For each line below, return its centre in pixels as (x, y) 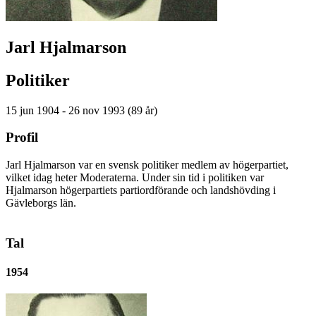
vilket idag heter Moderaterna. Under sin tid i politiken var (135, 178)
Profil (22, 138)
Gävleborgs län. (41, 203)
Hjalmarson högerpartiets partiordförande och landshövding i (141, 190)
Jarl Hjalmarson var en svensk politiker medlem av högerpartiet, (147, 165)
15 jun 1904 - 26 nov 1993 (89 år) (81, 110)
